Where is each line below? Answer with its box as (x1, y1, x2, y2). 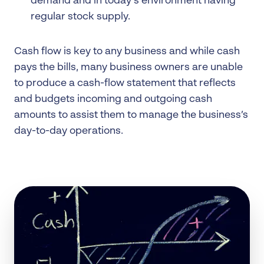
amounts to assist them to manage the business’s (14, 110, 248, 120)
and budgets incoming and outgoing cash (14, 94, 212, 104)
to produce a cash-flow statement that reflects (14, 78, 236, 88)
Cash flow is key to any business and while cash (14, 47, 240, 57)
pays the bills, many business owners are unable (14, 62, 243, 72)
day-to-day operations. (14, 126, 126, 136)
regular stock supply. (31, 12, 130, 22)
